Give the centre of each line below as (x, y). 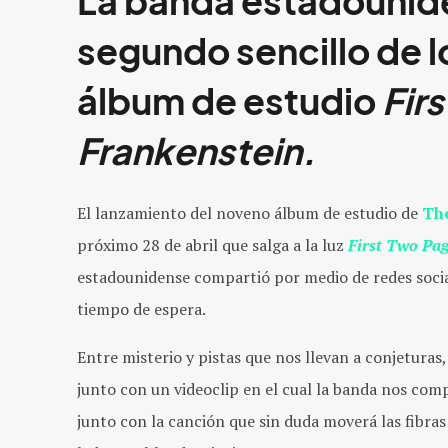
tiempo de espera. (141, 308)
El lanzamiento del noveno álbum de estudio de (249, 212)
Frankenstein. (196, 151)
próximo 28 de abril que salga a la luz (212, 244)
